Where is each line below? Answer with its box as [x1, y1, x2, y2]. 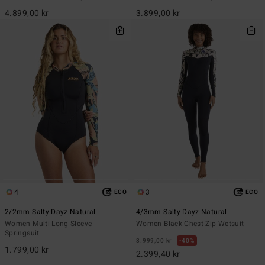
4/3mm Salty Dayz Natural [136, 206, 227, 217]
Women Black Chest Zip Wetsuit [136, 218, 244, 229]
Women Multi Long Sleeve [5, 218, 92, 229]
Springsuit [5, 227, 40, 238]
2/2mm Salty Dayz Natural [5, 206, 96, 217]
